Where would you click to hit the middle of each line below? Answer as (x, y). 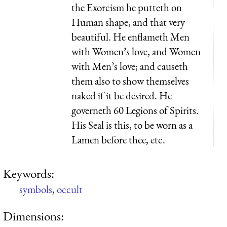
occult (70, 189)
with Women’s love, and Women (136, 51)
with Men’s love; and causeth (130, 66)
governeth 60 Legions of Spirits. (135, 110)
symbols (36, 189)
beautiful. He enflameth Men (130, 36)
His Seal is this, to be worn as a (132, 125)
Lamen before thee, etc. (118, 139)
